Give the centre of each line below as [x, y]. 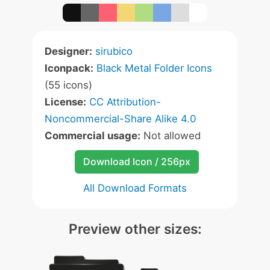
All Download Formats [135, 188]
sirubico [114, 51]
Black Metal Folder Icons [154, 68]
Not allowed [171, 136]
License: [65, 102]
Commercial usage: [93, 136]
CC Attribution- [125, 102]
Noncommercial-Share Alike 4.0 [120, 119]
